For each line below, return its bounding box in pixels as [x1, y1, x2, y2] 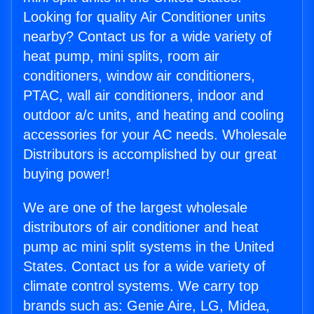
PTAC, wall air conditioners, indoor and [23, 88, 264, 104]
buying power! [23, 166, 110, 182]
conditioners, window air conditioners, [23, 68, 255, 84]
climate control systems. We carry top [23, 278, 259, 294]
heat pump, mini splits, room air [23, 48, 219, 64]
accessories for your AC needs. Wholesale [23, 127, 287, 143]
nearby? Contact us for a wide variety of [23, 29, 272, 45]
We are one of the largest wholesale [23, 200, 247, 216]
